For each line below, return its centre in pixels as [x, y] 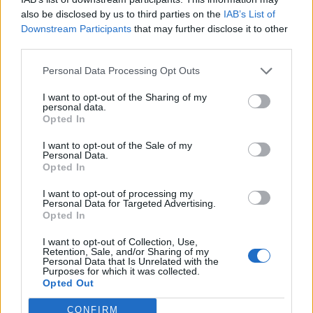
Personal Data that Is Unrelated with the [131, 261]
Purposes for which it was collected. [121, 271]
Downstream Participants [76, 28]
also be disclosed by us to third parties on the [122, 14]
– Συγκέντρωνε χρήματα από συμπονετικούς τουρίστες [155, 179]
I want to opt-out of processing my [118, 193]
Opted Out [68, 283]
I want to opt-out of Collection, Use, [120, 241]
